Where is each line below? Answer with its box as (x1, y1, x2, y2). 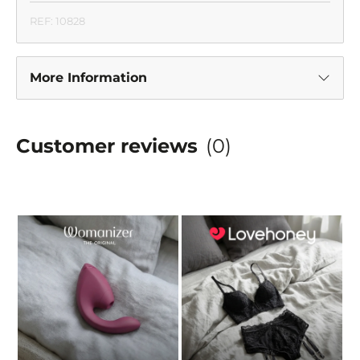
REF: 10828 (30, 14, 85, 28)
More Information (30, 70, 147, 86)
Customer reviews (16, 134, 198, 158)
